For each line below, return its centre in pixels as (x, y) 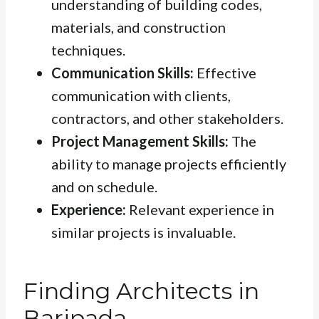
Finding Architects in (141, 291)
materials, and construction (138, 27)
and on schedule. (104, 187)
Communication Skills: (122, 73)
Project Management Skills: (140, 141)
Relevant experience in (200, 210)
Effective (225, 73)
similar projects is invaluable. (143, 232)
